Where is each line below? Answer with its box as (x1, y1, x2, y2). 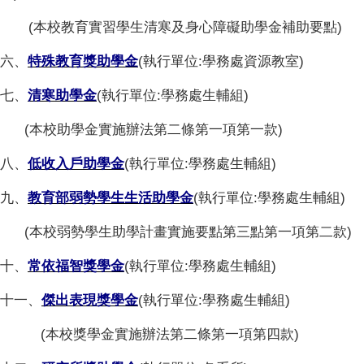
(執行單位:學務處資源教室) (138, 54, 304, 70)
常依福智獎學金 (28, 258, 124, 275)
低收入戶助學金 (28, 156, 124, 172)
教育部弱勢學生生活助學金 (28, 190, 193, 206)
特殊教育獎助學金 (28, 54, 138, 70)
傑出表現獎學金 (41, 292, 138, 309)
